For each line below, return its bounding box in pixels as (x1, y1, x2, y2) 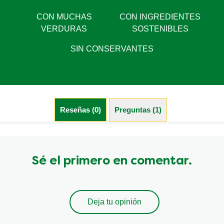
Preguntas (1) (114, 105, 161, 114)
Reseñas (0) (60, 105, 101, 114)
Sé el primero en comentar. (32, 156, 192, 167)
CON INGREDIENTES (119, 12, 200, 21)
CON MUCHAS (36, 12, 92, 21)
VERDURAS (41, 24, 87, 33)
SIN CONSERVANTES (70, 44, 153, 53)
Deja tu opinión (87, 197, 141, 206)
